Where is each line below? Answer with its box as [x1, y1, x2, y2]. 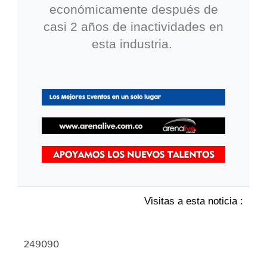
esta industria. [91, 36, 176, 51]
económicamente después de [49, 2, 218, 16]
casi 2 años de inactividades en [44, 19, 223, 33]
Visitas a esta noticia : [144, 195, 243, 207]
